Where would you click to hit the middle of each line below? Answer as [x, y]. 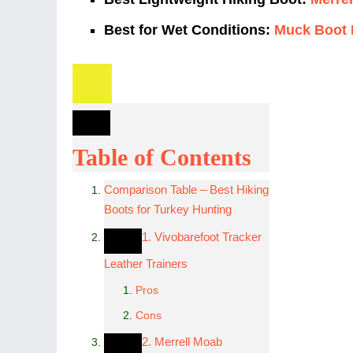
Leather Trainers [146, 264]
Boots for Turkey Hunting [168, 209]
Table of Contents [162, 157]
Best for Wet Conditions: [187, 30]
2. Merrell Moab [182, 342]
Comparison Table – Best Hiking [186, 190]
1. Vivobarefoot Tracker [202, 237]
